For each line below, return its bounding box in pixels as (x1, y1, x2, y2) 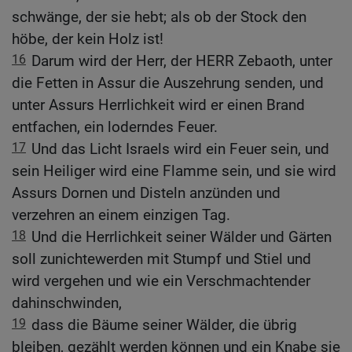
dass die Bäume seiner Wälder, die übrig (31, 316, 297, 335)
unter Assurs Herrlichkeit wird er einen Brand (12, 96, 305, 115)
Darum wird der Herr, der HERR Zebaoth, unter (31, 52, 332, 71)
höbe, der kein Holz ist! (12, 30, 163, 49)
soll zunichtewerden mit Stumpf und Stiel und (12, 250, 311, 269)
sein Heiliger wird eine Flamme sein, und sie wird (12, 162, 336, 181)
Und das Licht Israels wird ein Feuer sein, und (31, 140, 329, 159)
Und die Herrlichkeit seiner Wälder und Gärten (31, 228, 332, 247)
